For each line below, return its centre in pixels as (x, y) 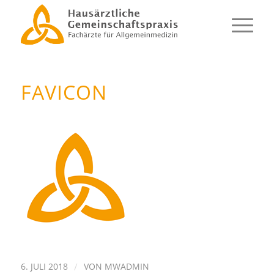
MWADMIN (127, 266)
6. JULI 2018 (44, 266)
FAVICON (64, 92)
